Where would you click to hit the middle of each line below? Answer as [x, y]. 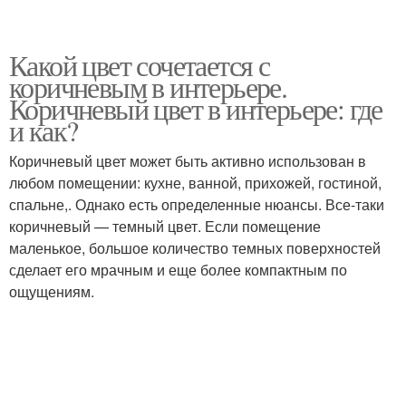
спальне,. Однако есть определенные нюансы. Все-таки [197, 204]
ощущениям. [52, 291]
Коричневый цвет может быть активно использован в [188, 161]
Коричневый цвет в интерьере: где [196, 108]
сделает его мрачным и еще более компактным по [178, 270]
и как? [43, 130]
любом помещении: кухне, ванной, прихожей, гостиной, [195, 183]
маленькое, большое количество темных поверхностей [195, 248]
